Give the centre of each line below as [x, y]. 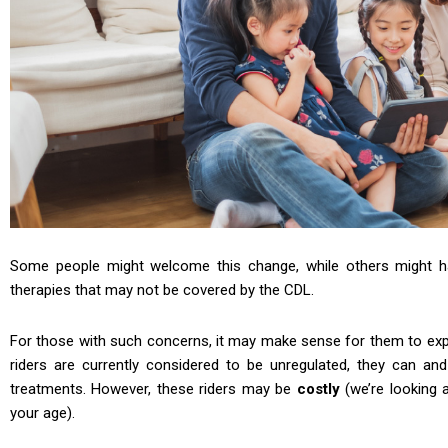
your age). [42, 412]
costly [318, 388]
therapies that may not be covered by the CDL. [162, 290]
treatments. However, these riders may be [153, 388]
